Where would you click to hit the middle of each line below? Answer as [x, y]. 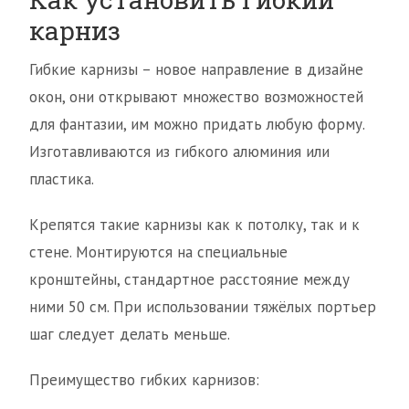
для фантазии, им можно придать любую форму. [197, 125]
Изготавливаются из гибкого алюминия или [179, 152]
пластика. [62, 179]
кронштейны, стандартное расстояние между [189, 280]
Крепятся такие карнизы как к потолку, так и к [194, 225]
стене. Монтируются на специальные [158, 252]
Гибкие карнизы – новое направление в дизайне [196, 70]
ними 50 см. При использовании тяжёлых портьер [203, 307]
